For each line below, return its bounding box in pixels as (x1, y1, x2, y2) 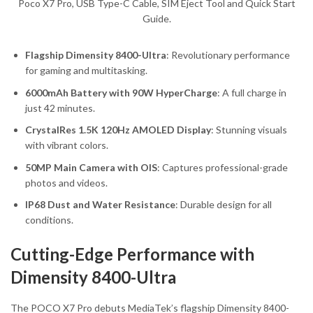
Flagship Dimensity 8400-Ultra (25, 49, 166, 61)
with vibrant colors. (25, 139, 108, 152)
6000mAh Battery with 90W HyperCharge (25, 86, 217, 99)
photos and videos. (25, 176, 108, 189)
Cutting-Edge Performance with (10, 244, 254, 265)
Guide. (142, 13, 171, 25)
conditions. (25, 214, 73, 226)
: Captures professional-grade (157, 161, 288, 173)
